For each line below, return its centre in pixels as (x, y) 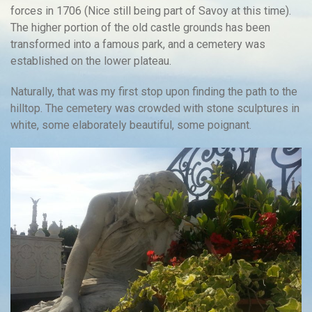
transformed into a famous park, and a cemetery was (138, 45)
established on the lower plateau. (91, 61)
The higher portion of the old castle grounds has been (140, 28)
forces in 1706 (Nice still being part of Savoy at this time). (151, 11)
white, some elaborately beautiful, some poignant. (131, 125)
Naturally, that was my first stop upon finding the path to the (154, 92)
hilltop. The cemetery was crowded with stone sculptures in (155, 109)
